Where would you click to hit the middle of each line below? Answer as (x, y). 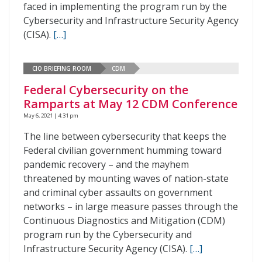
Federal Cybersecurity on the (106, 90)
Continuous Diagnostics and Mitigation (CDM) (124, 220)
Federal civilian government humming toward (123, 150)
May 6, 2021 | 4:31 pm (51, 116)
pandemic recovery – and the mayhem (106, 164)
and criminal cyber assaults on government (118, 192)
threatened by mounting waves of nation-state (126, 178)
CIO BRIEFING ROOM (62, 68)
